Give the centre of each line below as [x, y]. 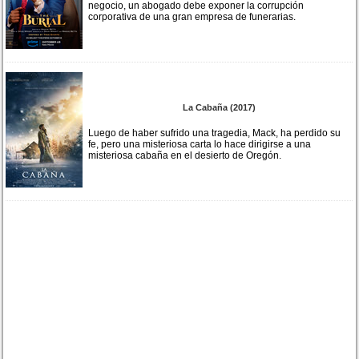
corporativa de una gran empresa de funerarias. [192, 16]
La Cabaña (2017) [220, 107]
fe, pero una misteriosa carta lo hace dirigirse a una [200, 144]
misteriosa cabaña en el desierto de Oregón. [185, 155]
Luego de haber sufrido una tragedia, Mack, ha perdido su [215, 133]
